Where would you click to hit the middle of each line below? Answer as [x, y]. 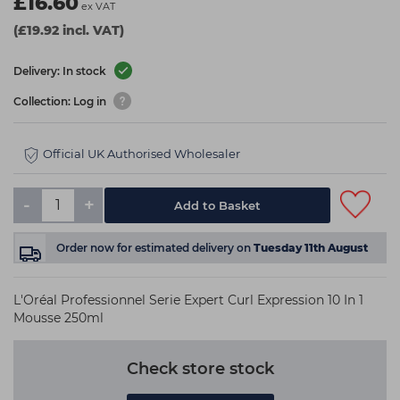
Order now [87, 247]
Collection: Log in [61, 102]
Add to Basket [218, 205]
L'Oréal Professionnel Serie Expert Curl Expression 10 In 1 [188, 300]
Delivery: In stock [61, 71]
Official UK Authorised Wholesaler [142, 154]
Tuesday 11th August [311, 247]
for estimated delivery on [185, 247]
